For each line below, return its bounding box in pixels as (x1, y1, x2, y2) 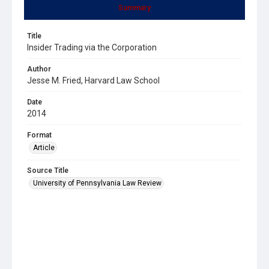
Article (33, 143, 55, 152)
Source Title (27, 166, 68, 175)
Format (27, 130, 52, 139)
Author (27, 64, 51, 73)
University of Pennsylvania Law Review (33, 178, 162, 187)
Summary (118, 3, 151, 12)
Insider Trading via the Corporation (27, 42, 157, 52)
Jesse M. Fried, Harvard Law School (27, 75, 160, 85)
